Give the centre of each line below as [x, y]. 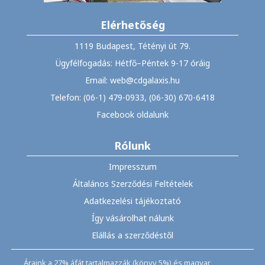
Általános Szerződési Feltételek [132, 183]
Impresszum [132, 166]
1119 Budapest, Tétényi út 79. [132, 46]
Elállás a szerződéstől [132, 235]
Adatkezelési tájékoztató [132, 201]
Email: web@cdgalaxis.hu [132, 80]
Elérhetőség [132, 25]
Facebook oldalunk [132, 114]
